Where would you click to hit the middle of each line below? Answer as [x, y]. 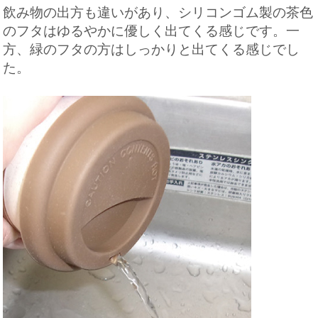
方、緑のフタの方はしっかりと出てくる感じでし [152, 49]
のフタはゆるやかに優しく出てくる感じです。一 [152, 31]
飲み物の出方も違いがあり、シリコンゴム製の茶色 [158, 12]
